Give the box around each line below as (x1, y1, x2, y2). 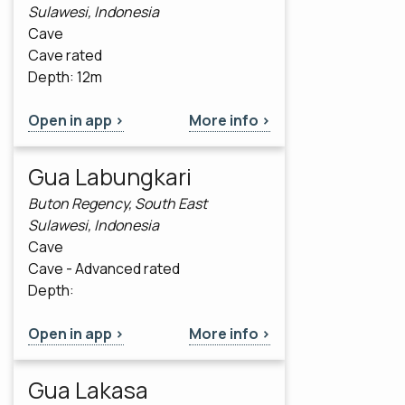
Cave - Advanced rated (28, 259, 180, 279)
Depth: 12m (28, 67, 102, 88)
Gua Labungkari (28, 161, 192, 193)
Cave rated (28, 45, 102, 66)
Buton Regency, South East (28, 193, 207, 214)
